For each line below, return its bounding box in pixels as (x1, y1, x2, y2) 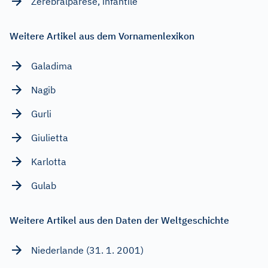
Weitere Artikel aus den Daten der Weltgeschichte (10, 214, 229, 226)
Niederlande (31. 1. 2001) (31, 243, 144, 256)
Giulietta (31, 131, 68, 144)
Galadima (31, 59, 72, 72)
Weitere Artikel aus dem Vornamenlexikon (10, 29, 194, 42)
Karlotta (31, 155, 66, 167)
